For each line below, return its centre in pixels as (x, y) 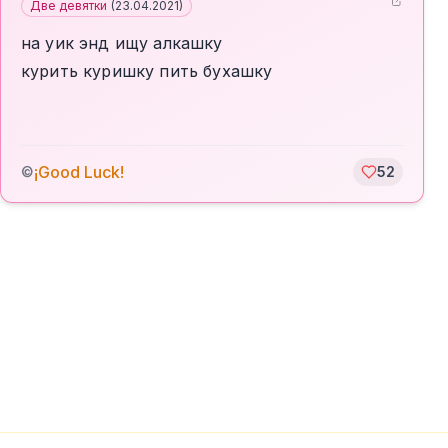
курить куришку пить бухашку (147, 71)
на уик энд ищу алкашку (122, 43)
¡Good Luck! (79, 172)
